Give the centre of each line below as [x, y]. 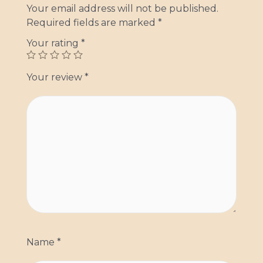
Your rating [54, 43]
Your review [55, 77]
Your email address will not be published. [122, 9]
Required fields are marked [92, 23]
